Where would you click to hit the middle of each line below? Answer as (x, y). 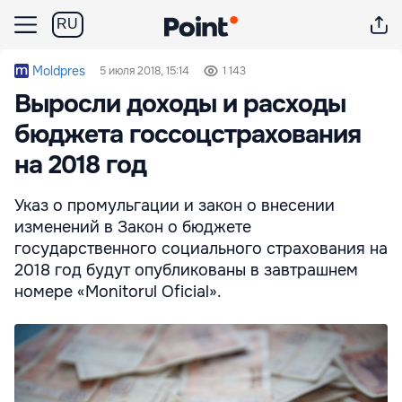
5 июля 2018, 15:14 (144, 71)
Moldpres (59, 71)
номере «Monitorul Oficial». (118, 292)
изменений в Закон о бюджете (133, 227)
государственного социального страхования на (201, 249)
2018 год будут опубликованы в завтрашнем (186, 270)
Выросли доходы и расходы (180, 104)
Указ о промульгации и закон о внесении (175, 205)
